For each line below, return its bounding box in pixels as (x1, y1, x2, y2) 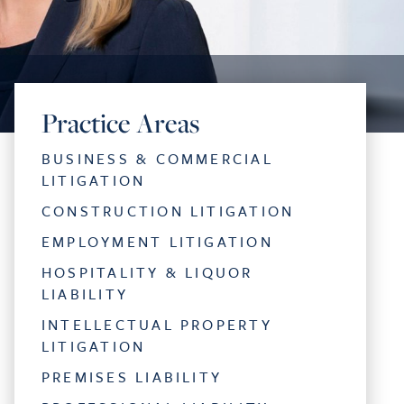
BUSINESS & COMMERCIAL (41, 148, 273, 170)
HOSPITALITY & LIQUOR (41, 262, 253, 283)
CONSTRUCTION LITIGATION (41, 200, 295, 222)
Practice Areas (41, 105, 199, 141)
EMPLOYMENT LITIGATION (41, 231, 273, 252)
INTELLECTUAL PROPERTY (41, 314, 272, 335)
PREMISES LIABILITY (41, 366, 223, 388)
